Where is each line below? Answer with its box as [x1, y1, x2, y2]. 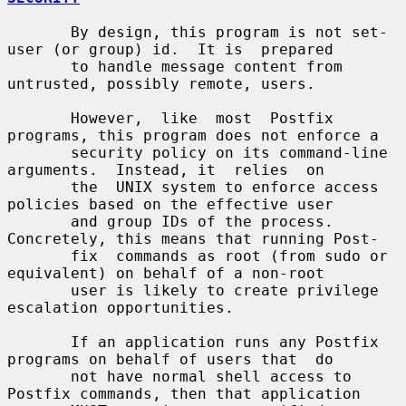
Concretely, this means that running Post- [7, 229, 379, 247]
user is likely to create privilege [7, 281, 71, 299]
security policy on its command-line [7, 143, 71, 161]
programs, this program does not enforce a [7, 126, 379, 144]
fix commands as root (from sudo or [7, 246, 71, 265]
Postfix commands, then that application [7, 384, 361, 402]
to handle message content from [7, 57, 71, 75]
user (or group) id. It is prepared [7, 40, 333, 58]
